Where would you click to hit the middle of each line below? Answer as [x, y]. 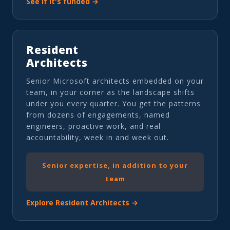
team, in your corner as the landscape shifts [110, 92]
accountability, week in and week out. [98, 137]
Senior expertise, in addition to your [115, 165]
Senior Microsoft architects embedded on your [115, 81]
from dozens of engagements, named [98, 114]
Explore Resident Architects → [82, 202]
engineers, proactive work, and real [93, 126]
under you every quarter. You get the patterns [113, 103]
